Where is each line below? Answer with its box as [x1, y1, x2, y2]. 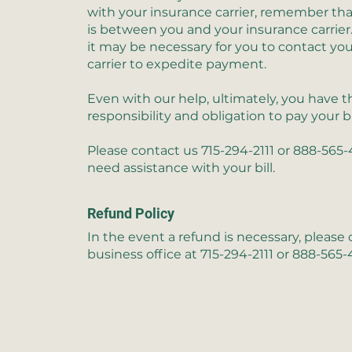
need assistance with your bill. [87, 160, 275, 175]
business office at [87, 247, 200, 262]
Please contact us [87, 143, 201, 158]
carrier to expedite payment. [87, 57, 266, 71]
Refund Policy [87, 205, 174, 222]
